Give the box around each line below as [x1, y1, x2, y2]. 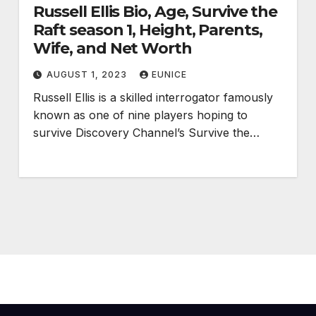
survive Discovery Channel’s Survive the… [32, 126, 260, 140]
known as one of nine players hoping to [32, 108, 248, 122]
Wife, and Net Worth [32, 39, 192, 58]
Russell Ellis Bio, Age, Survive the [32, 2, 278, 21]
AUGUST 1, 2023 [46, 69, 130, 80]
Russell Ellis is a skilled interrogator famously [32, 90, 273, 104]
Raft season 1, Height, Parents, [32, 20, 262, 39]
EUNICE [151, 69, 187, 80]
